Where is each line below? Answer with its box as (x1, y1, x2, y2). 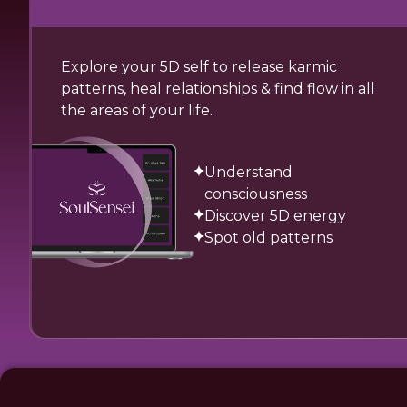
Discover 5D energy (203, 207, 346, 224)
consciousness (203, 185, 307, 203)
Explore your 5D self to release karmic (61, 58, 337, 75)
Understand (203, 164, 293, 181)
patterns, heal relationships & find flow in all (61, 80, 375, 97)
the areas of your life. (61, 102, 213, 119)
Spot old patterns (203, 229, 333, 246)
